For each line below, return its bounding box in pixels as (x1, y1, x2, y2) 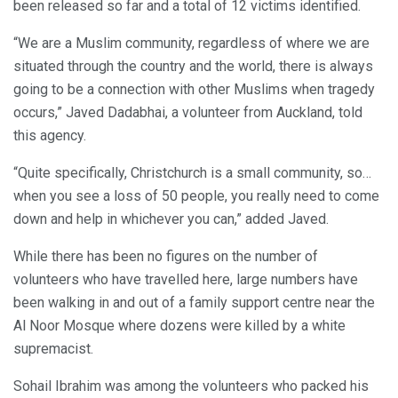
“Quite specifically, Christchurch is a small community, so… (13, 164, 371, 182)
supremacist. (13, 340, 93, 358)
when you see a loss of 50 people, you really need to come (13, 187, 379, 205)
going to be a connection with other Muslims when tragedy (13, 81, 375, 99)
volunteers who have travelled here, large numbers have (13, 271, 358, 289)
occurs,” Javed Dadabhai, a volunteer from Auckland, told (13, 104, 362, 122)
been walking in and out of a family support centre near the (13, 294, 375, 312)
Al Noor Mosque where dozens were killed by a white (13, 317, 346, 335)
